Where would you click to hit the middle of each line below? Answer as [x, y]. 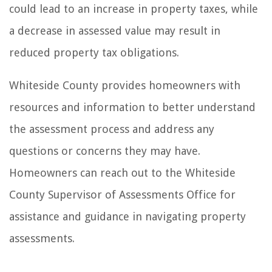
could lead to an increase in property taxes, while [134, 8]
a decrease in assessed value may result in [115, 30]
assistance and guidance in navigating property [127, 216]
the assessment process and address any [112, 129]
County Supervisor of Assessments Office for [122, 194]
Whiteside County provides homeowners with [125, 85]
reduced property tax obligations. [94, 52]
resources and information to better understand [132, 107]
